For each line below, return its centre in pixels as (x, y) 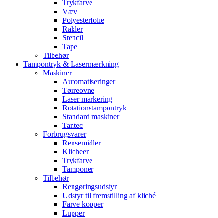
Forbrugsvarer (64, 134)
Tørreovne (78, 90)
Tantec (73, 125)
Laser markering (87, 99)
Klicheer (75, 152)
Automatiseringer (89, 82)
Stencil (73, 38)
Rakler (73, 29)
